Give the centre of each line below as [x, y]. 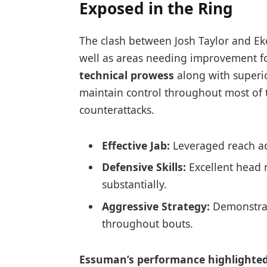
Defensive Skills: [144, 167]
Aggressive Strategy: [156, 207]
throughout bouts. [147, 224]
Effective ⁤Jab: [136, 145]
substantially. [134, 184]
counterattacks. [117, 109]
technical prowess [126, 75]
